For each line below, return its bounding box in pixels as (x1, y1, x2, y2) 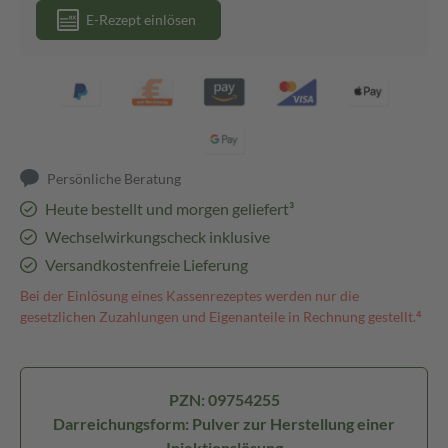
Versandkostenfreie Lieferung (44, 255, 248, 274)
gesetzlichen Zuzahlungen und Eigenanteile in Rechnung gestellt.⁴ (20, 308, 422, 325)
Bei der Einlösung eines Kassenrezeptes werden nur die (20, 287, 359, 304)
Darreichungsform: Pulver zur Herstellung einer (53, 414, 395, 433)
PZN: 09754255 (168, 390, 280, 409)
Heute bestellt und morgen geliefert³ (44, 199, 294, 218)
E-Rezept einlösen (86, 11, 196, 28)
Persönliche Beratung (47, 170, 182, 187)
